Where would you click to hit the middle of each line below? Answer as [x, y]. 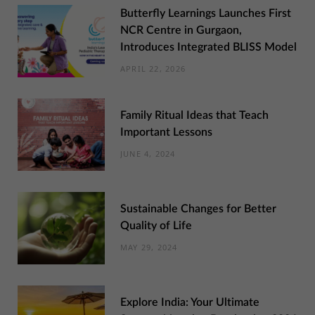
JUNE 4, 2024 [148, 154]
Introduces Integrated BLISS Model [208, 47]
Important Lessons [166, 133]
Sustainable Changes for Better [198, 209]
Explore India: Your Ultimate [190, 303]
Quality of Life [156, 226]
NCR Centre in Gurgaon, [181, 31]
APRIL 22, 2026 [153, 69]
